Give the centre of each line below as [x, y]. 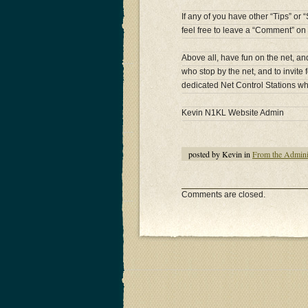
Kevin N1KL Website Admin [233, 113]
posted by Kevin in [220, 154]
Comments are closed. [223, 195]
